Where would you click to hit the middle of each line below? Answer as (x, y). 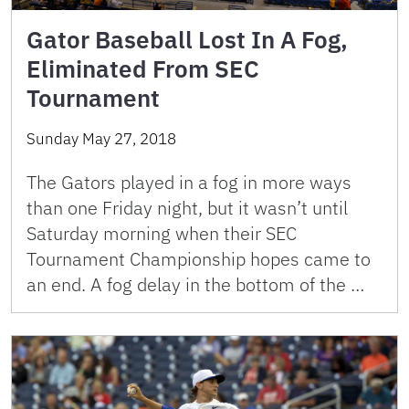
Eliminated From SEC (143, 68)
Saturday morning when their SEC (162, 233)
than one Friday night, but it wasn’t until (187, 207)
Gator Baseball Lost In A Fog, (187, 39)
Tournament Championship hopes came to (199, 258)
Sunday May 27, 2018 (101, 138)
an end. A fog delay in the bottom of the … (195, 284)
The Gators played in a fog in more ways (189, 182)
